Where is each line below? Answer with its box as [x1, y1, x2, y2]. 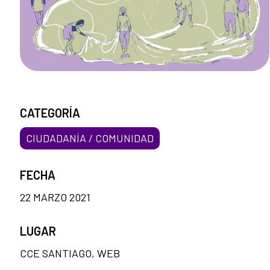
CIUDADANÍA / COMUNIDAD [26, 131, 154, 145]
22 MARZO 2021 [20, 190, 90, 204]
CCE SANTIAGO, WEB [20, 246, 120, 260]
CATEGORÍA [20, 105, 80, 121]
